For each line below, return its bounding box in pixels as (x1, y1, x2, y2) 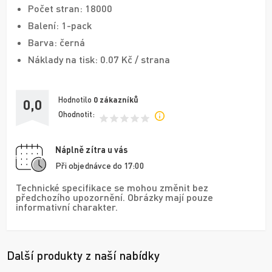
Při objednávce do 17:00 (55, 160, 144, 171)
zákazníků (100, 95, 138, 105)
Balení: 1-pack (28, 19, 92, 31)
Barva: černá (28, 36, 85, 48)
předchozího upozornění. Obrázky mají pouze (16, 191, 213, 203)
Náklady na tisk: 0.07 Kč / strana (28, 53, 170, 65)
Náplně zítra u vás (55, 144, 128, 155)
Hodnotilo (58, 95, 93, 105)
